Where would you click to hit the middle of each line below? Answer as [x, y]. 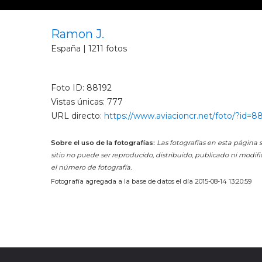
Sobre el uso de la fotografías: [103, 142]
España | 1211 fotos [89, 48]
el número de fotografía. [91, 167]
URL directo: [77, 116]
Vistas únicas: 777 [87, 102]
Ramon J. [77, 34]
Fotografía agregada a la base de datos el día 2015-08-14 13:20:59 [151, 181]
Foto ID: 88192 [81, 87]
